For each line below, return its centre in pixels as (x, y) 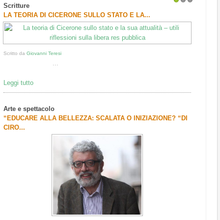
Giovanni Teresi (44, 53)
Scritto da (15, 53)
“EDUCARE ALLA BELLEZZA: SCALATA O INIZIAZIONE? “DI (96, 118)
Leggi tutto (19, 83)
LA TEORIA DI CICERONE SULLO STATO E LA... (77, 15)
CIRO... (14, 127)
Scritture (17, 6)
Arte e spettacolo (29, 109)
